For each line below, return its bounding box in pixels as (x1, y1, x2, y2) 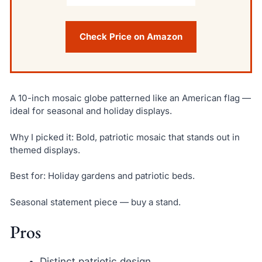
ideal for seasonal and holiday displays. (9, 105, 172, 116)
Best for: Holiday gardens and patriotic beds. (9, 170, 195, 182)
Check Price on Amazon (80, 30, 182, 42)
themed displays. (9, 144, 80, 156)
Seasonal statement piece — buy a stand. (9, 196, 181, 208)
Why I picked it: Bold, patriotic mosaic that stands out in (9, 131, 240, 143)
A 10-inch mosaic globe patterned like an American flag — (9, 92, 251, 104)
